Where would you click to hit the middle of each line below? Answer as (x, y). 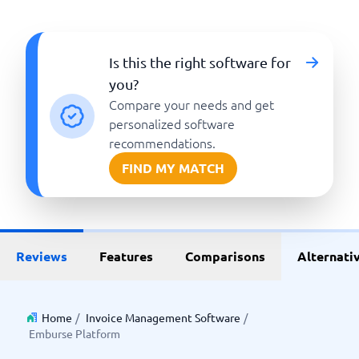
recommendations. (163, 143)
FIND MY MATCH (173, 168)
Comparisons (225, 256)
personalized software (172, 123)
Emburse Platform (75, 333)
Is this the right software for (200, 62)
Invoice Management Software (163, 317)
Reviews (42, 256)
